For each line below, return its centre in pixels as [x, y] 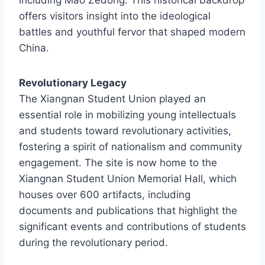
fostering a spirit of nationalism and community [130, 146]
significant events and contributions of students [132, 226]
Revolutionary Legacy [73, 83]
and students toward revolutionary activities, [125, 130]
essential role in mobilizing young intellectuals [127, 114]
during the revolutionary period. [93, 242]
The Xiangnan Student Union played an [112, 98]
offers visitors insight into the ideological [115, 16]
